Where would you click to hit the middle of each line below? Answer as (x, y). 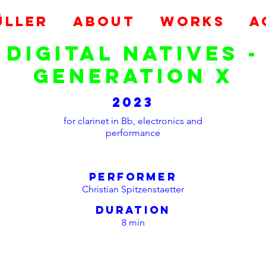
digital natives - (133, 53)
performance (133, 133)
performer (133, 177)
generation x (133, 76)
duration (133, 210)
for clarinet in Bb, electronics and (133, 121)
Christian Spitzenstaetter (133, 189)
